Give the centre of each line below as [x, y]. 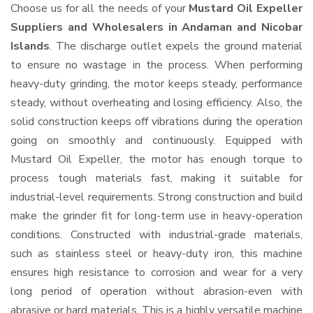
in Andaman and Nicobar [235, 27]
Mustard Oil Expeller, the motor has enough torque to [156, 159]
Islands [30, 46]
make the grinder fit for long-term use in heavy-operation [156, 216]
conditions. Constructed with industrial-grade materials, [156, 235]
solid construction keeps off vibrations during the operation [156, 122]
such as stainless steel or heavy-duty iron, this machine [156, 254]
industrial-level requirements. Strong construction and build [156, 197]
